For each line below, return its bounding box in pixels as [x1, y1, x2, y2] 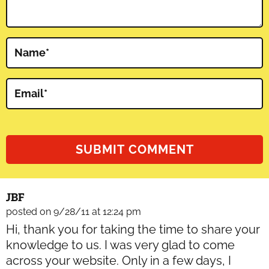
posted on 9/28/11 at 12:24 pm [6, 206, 141, 218]
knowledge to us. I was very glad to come [6, 238, 235, 253]
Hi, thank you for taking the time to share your [6, 222, 260, 237]
